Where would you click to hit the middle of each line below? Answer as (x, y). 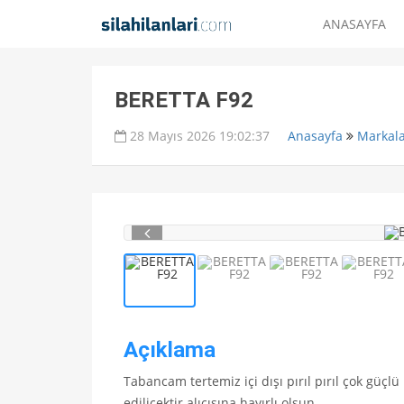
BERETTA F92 (184, 101)
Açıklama (170, 350)
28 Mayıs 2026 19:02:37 (198, 136)
